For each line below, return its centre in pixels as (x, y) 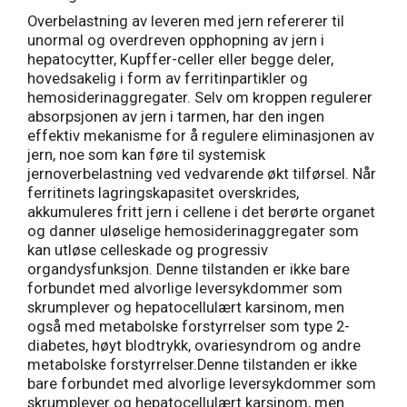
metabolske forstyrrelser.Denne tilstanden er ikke (192, 365)
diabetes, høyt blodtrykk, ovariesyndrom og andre (194, 346)
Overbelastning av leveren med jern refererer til (186, 22)
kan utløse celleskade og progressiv (148, 251)
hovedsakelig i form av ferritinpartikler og (168, 79)
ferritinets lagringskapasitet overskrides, (163, 194)
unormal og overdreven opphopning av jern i (176, 41)
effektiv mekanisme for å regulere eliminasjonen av (201, 136)
